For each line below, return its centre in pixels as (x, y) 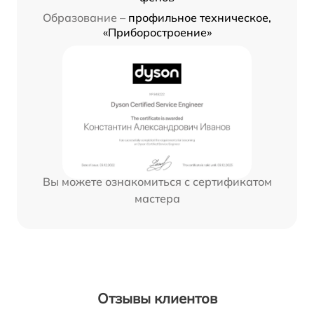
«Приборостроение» (157, 33)
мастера (157, 199)
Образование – (84, 18)
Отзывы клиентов (157, 299)
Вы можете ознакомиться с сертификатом (157, 182)
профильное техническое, (200, 18)
